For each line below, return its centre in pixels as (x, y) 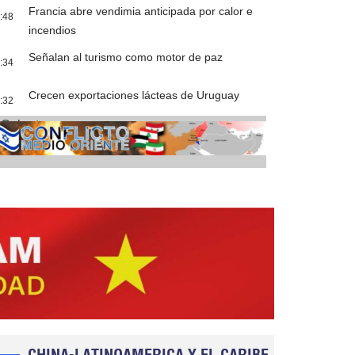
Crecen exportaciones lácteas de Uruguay (134, 95)
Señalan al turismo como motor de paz (126, 57)
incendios (53, 31)
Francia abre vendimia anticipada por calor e (141, 11)
